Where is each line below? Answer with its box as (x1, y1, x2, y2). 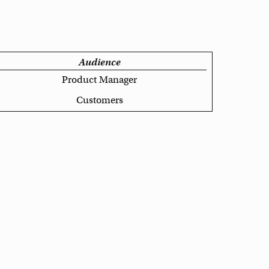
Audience (78, 56, 121, 69)
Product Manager (62, 74, 138, 86)
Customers (76, 94, 123, 106)
